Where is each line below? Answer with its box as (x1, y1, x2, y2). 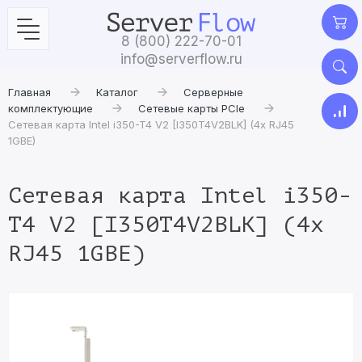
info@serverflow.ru (120, 51, 242, 67)
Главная (8, 86, 51, 99)
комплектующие (8, 102, 93, 115)
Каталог (96, 86, 138, 99)
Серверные (183, 86, 243, 99)
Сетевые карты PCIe (138, 102, 245, 115)
